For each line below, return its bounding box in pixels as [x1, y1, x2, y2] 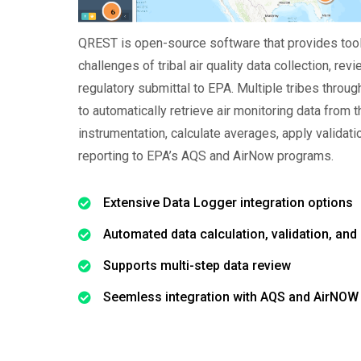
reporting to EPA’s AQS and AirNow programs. [78, 147, 334, 164]
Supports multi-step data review [103, 258, 291, 274]
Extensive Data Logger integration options [103, 195, 353, 211]
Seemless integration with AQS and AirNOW [103, 289, 359, 305]
